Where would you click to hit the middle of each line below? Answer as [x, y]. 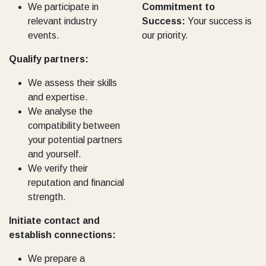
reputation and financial [76, 182]
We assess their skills [72, 83]
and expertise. [58, 97]
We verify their [58, 168]
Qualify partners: [49, 59]
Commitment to [178, 7]
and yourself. [55, 154]
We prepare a [56, 258]
